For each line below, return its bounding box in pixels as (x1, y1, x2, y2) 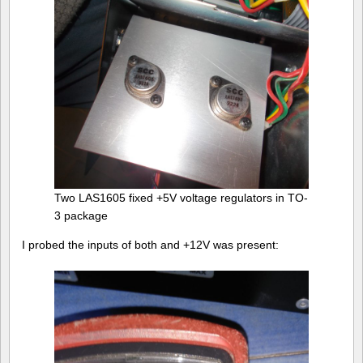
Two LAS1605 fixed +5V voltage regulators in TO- (54, 190, 308, 204)
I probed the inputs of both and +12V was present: (22, 237, 279, 251)
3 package (54, 208, 108, 222)
